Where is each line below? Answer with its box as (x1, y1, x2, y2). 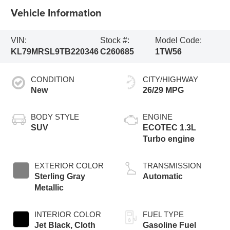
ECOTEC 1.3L (143, 123, 196, 132)
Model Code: (155, 36, 202, 45)
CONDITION (31, 75, 75, 84)
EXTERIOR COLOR (34, 161, 104, 170)
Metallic (34, 183, 64, 193)
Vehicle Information (11, 5, 102, 21)
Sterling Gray (34, 172, 86, 181)
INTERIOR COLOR (34, 210, 102, 219)
